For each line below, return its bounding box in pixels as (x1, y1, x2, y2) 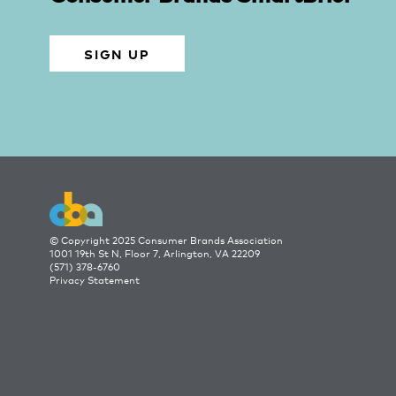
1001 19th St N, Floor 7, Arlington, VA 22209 (49, 247, 260, 261)
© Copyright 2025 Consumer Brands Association (49, 233, 283, 247)
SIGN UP (84, 43, 150, 63)
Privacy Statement (49, 273, 140, 287)
